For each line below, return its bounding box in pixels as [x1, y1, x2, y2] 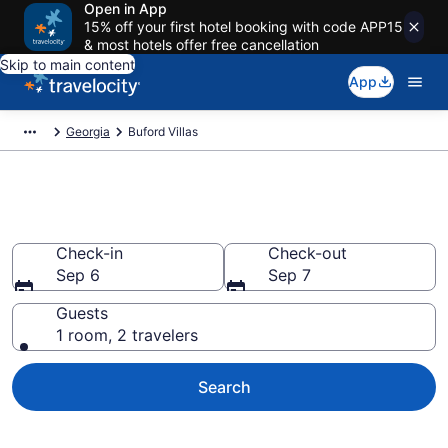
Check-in [56, 243, 123, 263]
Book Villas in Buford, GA [12, 210, 341, 244]
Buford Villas [128, 124, 198, 139]
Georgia [66, 124, 110, 139]
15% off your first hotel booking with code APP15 [84, 18, 403, 35]
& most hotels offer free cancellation [84, 36, 319, 53]
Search [197, 377, 251, 397]
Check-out [268, 243, 347, 263]
